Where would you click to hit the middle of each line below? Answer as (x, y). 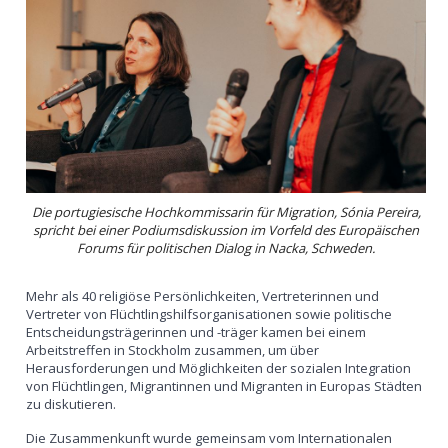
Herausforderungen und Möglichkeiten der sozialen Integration (219, 367)
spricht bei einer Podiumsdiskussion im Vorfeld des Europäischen (226, 229)
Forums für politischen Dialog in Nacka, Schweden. (226, 247)
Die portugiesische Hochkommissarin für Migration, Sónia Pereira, (226, 211)
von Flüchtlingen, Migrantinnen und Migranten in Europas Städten (224, 385)
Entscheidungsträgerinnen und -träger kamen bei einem (196, 331)
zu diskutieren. (71, 403)
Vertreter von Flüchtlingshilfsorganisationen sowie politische (209, 313)
